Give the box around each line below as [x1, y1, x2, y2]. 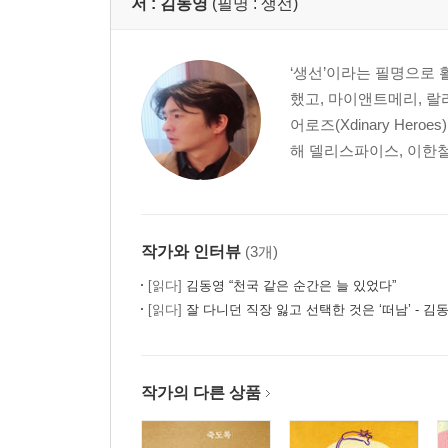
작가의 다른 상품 [141, 384, 261, 402]
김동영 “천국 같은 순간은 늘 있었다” [182, 278, 396, 294]
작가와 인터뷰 [141, 243, 241, 261]
